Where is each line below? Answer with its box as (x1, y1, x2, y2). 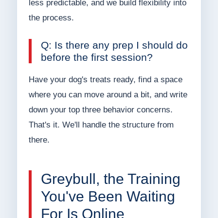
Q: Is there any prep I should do (40, 39, 188, 51)
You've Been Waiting (40, 188, 175, 205)
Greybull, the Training (40, 171, 181, 187)
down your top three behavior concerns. (28, 105, 173, 115)
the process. (28, 13, 74, 23)
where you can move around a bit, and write (28, 90, 187, 100)
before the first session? (40, 52, 153, 63)
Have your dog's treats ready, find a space (28, 75, 182, 85)
